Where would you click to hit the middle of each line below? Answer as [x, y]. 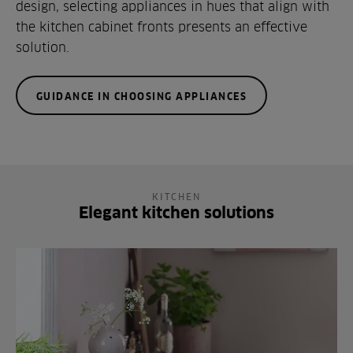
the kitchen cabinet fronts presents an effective [162, 27]
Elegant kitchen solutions [176, 213]
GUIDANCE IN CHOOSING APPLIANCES [141, 95]
